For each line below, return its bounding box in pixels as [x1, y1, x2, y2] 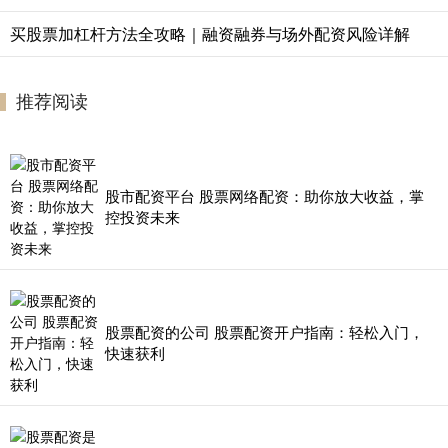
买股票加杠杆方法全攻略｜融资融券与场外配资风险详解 [10, 21, 410, 45]
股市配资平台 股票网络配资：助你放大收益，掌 [105, 185, 424, 207]
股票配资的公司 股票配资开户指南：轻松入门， [105, 321, 424, 343]
